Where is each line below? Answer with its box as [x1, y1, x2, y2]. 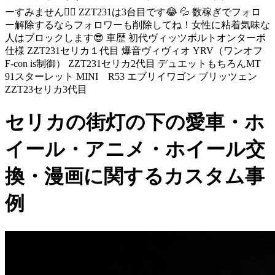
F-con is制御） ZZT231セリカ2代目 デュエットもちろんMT [5, 58, 261, 69]
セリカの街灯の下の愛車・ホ [5, 111, 265, 134]
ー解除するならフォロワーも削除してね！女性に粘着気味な [5, 20, 270, 30]
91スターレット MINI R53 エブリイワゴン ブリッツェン [5, 71, 257, 82]
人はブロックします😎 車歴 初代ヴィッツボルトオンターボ [5, 33, 266, 43]
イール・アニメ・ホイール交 [5, 138, 265, 161]
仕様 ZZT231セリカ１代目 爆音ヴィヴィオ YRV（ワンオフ [5, 45, 263, 56]
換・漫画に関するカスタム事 [5, 165, 265, 188]
